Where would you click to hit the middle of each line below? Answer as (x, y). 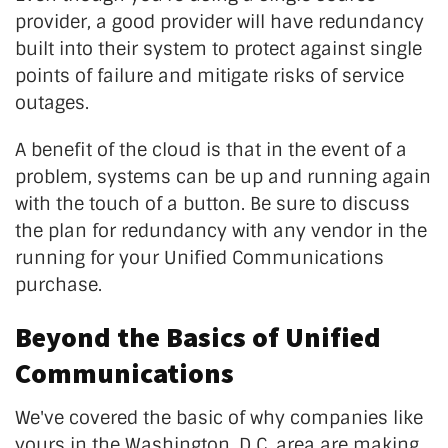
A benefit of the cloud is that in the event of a (211, 149)
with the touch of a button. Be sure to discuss (212, 203)
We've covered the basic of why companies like (219, 417)
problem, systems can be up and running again (223, 176)
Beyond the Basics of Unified (198, 336)
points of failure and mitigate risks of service (209, 75)
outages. (52, 102)
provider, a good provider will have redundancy (219, 21)
